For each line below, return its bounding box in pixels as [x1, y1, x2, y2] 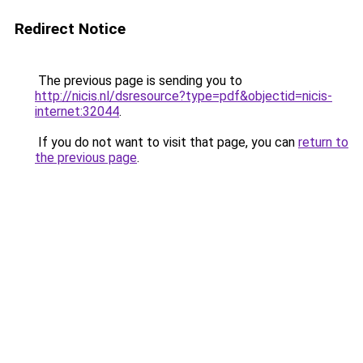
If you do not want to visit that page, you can [35, 135, 298, 150]
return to [298, 135, 348, 150]
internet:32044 [35, 104, 119, 119]
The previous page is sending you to [35, 73, 242, 88]
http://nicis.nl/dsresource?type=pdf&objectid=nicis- [35, 88, 332, 104]
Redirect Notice [15, 19, 126, 38]
